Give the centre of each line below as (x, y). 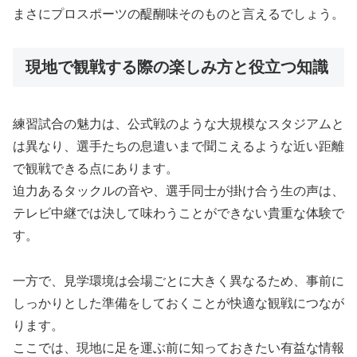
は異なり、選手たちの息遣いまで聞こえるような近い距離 (178, 146)
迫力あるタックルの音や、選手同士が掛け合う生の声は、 (178, 190)
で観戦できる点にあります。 (96, 168)
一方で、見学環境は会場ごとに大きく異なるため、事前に (178, 280)
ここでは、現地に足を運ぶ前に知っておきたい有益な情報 (178, 347)
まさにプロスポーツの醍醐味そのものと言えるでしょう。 (178, 14)
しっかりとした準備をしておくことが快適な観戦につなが (178, 303)
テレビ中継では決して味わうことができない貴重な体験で (178, 213)
